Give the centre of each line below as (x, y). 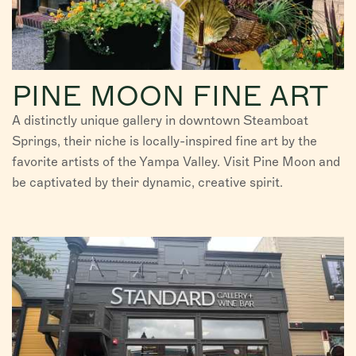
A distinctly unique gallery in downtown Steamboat (160, 120)
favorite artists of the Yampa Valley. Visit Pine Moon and (176, 161)
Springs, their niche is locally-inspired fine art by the (164, 141)
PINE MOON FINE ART (170, 95)
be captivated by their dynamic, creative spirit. (147, 182)
